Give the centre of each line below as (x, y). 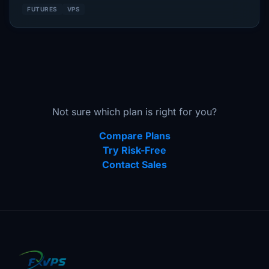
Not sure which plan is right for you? (134, 112)
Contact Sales (134, 165)
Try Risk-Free (134, 150)
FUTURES (42, 9)
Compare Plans (134, 136)
